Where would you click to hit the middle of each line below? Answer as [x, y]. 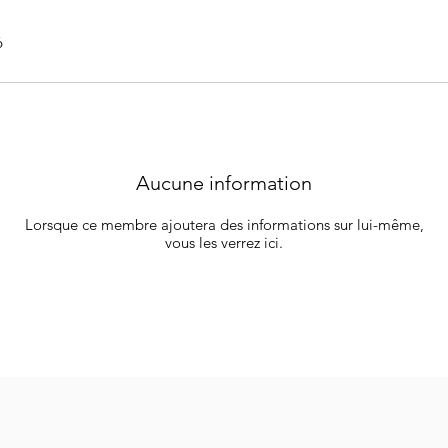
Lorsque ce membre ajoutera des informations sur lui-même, [224, 224]
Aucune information [224, 182]
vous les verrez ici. [224, 242]
